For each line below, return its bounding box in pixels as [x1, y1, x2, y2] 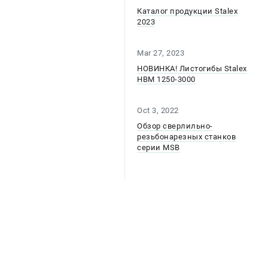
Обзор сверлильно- [137, 121, 213, 130]
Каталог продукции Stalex [137, 7, 237, 16]
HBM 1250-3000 [137, 75, 196, 84]
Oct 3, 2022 [137, 106, 179, 115]
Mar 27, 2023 [137, 48, 184, 57]
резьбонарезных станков [137, 132, 236, 141]
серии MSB [137, 143, 180, 152]
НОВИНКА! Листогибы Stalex [137, 64, 247, 73]
